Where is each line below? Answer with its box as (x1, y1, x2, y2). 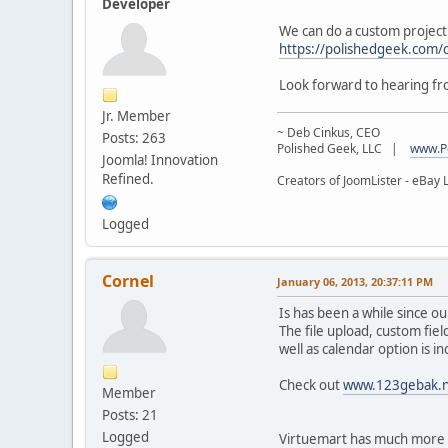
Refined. (102, 169, 154, 188)
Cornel (102, 269, 154, 292)
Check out (279, 375, 343, 394)
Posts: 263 (102, 128, 166, 147)
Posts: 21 (102, 405, 158, 424)
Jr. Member (102, 106, 171, 125)
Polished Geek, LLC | (277, 139, 410, 157)
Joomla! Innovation (102, 150, 218, 169)
